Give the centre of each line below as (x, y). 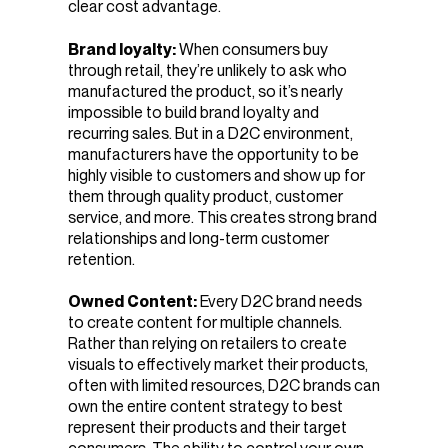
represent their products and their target (207, 427)
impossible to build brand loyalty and (193, 112)
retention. (101, 259)
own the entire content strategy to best (205, 406)
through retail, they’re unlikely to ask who (207, 70)
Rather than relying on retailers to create (207, 343)
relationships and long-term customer (198, 238)
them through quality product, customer (205, 196)
